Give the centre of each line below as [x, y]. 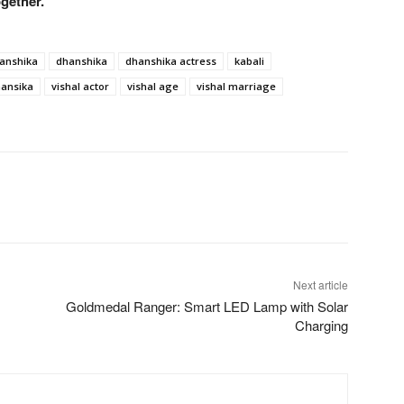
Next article [320, 284]
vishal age [153, 86]
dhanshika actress [171, 60]
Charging [321, 325]
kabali [249, 60]
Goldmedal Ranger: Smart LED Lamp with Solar [207, 306]
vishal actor [80, 86]
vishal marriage [236, 86]
